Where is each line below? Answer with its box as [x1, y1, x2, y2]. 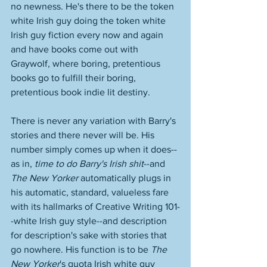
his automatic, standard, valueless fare [11, 187, 171, 197]
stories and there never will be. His [11, 130, 157, 140]
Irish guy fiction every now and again [11, 30, 166, 40]
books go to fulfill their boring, [11, 73, 138, 83]
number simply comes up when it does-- [11, 144, 177, 154]
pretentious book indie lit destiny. [11, 87, 153, 97]
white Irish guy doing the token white [11, 15, 168, 26]
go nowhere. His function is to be [11, 244, 151, 254]
